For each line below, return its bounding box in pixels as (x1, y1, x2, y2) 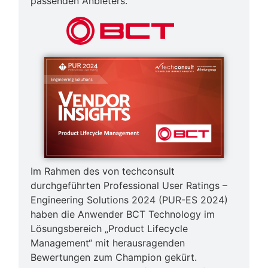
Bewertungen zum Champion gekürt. (31, 251, 197, 264)
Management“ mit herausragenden (31, 237, 185, 249)
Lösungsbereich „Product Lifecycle (31, 223, 188, 235)
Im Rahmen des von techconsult (31, 165, 175, 178)
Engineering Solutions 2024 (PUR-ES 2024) (31, 194, 229, 206)
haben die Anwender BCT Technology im (31, 208, 215, 221)
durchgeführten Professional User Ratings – (31, 179, 228, 192)
